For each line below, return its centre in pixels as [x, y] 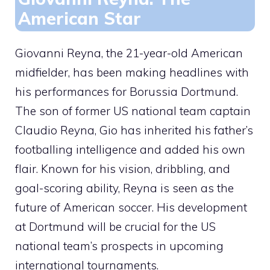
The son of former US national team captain [133, 111]
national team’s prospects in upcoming [119, 246]
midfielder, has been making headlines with [132, 73]
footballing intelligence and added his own [130, 150]
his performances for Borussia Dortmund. [127, 92]
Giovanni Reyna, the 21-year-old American [129, 53]
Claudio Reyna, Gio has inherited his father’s [134, 130]
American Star [80, 19]
